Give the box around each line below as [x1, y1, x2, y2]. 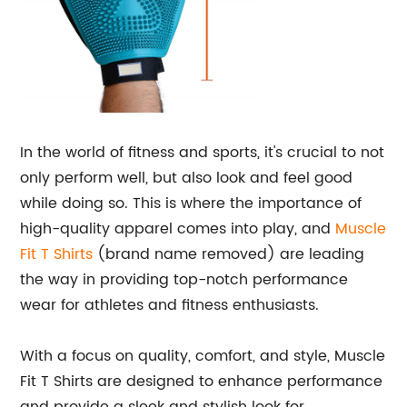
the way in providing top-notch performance [20, 268, 349, 292]
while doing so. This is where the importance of [20, 192, 362, 215]
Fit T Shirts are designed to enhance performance [20, 370, 383, 393]
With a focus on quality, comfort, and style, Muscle [20, 344, 386, 368]
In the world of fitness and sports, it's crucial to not [20, 141, 385, 164]
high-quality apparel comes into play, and [20, 217, 336, 241]
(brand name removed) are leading [93, 243, 365, 266]
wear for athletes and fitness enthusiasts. [20, 293, 320, 317]
